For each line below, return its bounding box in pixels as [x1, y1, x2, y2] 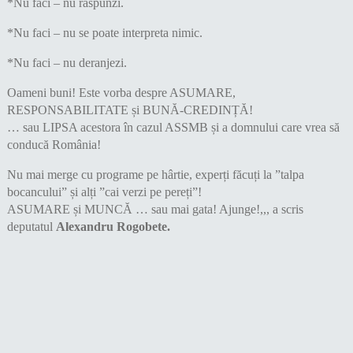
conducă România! [6, 138, 101, 152]
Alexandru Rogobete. [55, 220, 170, 234]
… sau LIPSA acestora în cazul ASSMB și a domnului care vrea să [6, 121, 340, 135]
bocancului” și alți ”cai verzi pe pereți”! [6, 185, 202, 199]
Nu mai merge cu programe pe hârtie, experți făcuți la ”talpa [6, 168, 304, 182]
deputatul [6, 220, 56, 234]
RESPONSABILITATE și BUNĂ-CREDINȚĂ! [6, 103, 253, 117]
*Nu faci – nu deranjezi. [6, 56, 127, 70]
